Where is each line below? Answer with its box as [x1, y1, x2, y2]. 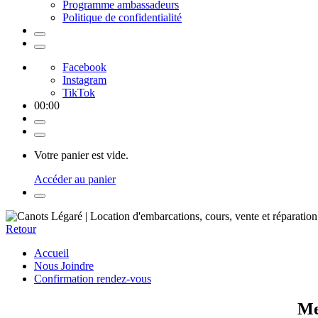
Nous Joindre [34, 260, 94, 272]
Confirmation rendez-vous [34, 273, 151, 285]
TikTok [62, 87, 95, 99]
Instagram [62, 74, 106, 86]
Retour [6, 223, 36, 235]
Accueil [34, 247, 69, 259]
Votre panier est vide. [34, 149, 128, 161]
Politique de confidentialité [62, 11, 182, 23]
